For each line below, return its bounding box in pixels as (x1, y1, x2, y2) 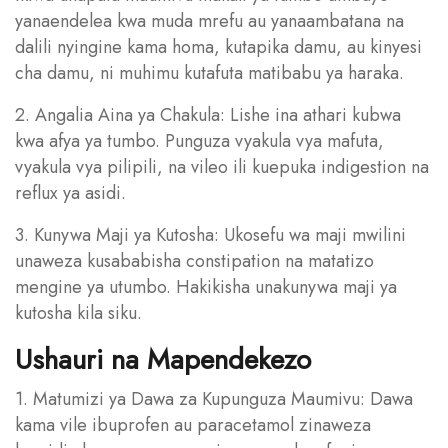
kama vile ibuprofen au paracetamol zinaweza (15, 411, 371, 438)
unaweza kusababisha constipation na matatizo (15, 247, 374, 274)
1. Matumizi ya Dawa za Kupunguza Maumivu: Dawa (15, 385, 413, 412)
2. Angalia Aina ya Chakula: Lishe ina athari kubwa (15, 101, 401, 128)
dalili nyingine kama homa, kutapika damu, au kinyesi (15, 33, 422, 60)
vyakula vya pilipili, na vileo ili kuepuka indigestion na (15, 153, 429, 180)
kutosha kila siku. (15, 299, 142, 326)
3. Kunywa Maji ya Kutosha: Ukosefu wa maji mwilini (15, 221, 406, 248)
